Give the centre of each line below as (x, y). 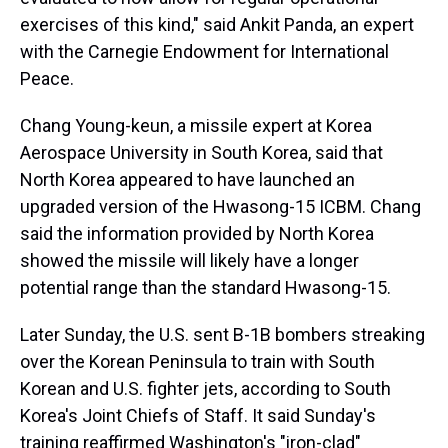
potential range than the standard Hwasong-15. (205, 287)
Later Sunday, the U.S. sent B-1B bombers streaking (222, 334)
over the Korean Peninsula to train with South (197, 361)
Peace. (47, 78)
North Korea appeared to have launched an (187, 179)
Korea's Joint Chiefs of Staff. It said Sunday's (198, 415)
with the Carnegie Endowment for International (204, 51)
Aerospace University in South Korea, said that (201, 152)
